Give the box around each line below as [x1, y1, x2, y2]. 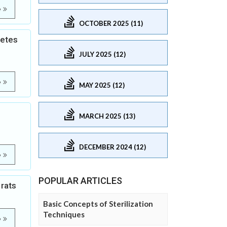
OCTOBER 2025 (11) [79, 19, 143, 27]
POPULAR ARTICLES [39, 175, 122, 186]
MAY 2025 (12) [79, 81, 125, 89]
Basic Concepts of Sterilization [43, 199, 153, 208]
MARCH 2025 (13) [79, 111, 135, 120]
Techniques [43, 210, 85, 219]
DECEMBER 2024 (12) [79, 142, 146, 151]
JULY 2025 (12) [79, 50, 126, 58]
